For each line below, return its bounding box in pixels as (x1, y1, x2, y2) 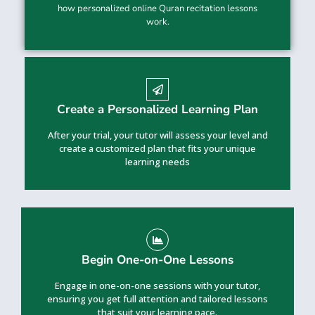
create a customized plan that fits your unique (59, 142, 256, 155)
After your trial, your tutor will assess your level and (47, 129, 268, 142)
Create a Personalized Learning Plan (57, 101, 258, 118)
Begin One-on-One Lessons (82, 252, 233, 269)
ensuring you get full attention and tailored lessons (47, 292, 268, 306)
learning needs (125, 155, 190, 169)
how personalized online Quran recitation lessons (58, 2, 257, 15)
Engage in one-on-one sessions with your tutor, (55, 279, 260, 292)
